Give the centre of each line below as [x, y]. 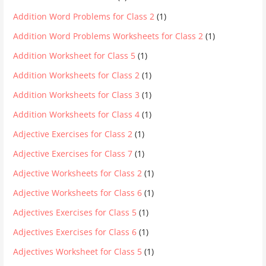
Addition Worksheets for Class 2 [77, 75]
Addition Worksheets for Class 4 [77, 115]
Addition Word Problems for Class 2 [84, 17]
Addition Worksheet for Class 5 [75, 56]
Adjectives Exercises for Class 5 [75, 213]
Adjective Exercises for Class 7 [73, 154]
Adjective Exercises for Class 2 [73, 134]
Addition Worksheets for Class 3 [77, 95]
